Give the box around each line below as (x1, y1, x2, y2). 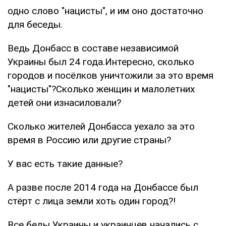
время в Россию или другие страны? (8, 134, 171, 146)
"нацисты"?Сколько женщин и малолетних (8, 83, 195, 95)
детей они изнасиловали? (8, 96, 121, 108)
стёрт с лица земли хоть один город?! (8, 195, 176, 207)
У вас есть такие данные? (8, 157, 123, 169)
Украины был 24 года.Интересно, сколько (8, 55, 194, 68)
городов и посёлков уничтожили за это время (8, 69, 213, 81)
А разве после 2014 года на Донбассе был (8, 181, 198, 193)
